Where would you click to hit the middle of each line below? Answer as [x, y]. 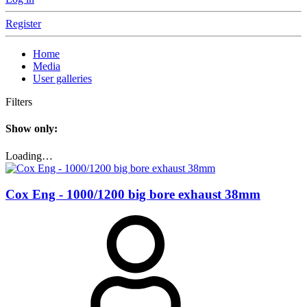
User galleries [62, 78]
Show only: [32, 129]
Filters [19, 102]
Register [23, 24]
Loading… [29, 156]
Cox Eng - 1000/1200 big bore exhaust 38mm [133, 195]
